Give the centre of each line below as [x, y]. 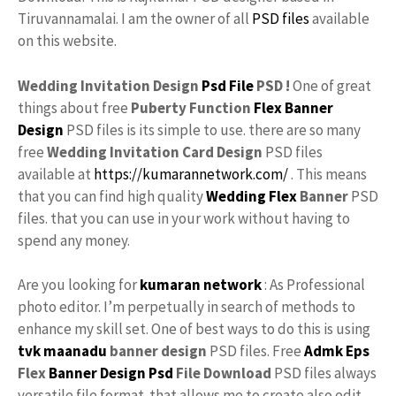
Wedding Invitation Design [110, 85]
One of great [332, 85]
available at [56, 174]
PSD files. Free [255, 351]
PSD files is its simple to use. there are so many [213, 129]
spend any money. [74, 240]
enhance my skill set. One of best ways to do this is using [194, 329]
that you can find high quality [112, 196]
